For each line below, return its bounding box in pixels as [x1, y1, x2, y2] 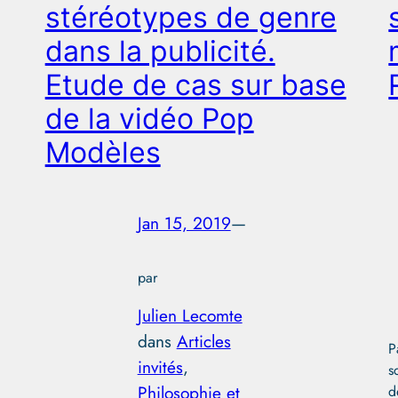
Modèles [44, 135, 161, 171]
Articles [176, 328, 231, 354]
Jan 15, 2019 [137, 210, 231, 235]
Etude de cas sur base [44, 68, 346, 103]
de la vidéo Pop [44, 101, 254, 137]
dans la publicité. [44, 34, 275, 69]
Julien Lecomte [137, 302, 243, 328]
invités [137, 354, 183, 379]
